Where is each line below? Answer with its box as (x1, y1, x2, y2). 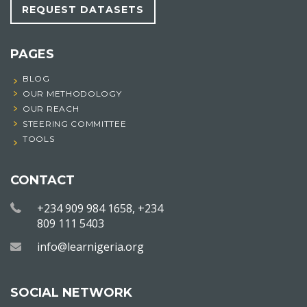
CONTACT (10, 173, 75, 188)
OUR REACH (23, 103, 79, 114)
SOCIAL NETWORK (10, 285, 132, 301)
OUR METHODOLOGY (23, 88, 122, 99)
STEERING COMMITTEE (23, 119, 127, 130)
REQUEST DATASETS (22, 3, 144, 16)
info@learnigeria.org (37, 239, 144, 255)
